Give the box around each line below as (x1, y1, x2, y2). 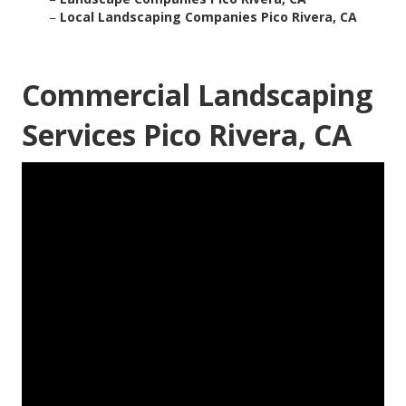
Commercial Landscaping (22, 75, 372, 115)
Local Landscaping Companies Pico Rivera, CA (60, 8, 357, 26)
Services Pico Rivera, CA (22, 115, 352, 155)
